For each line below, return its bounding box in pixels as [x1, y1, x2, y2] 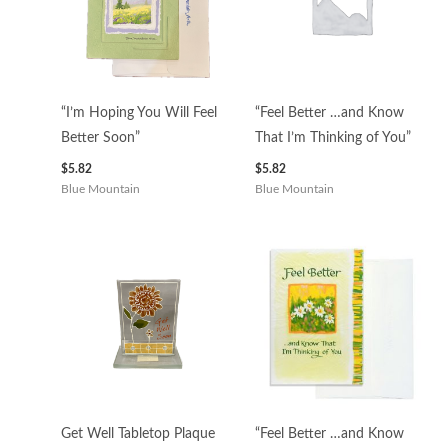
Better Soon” [61, 130, 141, 145]
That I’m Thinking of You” [254, 130, 411, 145]
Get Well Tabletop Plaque [61, 426, 216, 441]
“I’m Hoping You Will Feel [61, 105, 218, 120]
